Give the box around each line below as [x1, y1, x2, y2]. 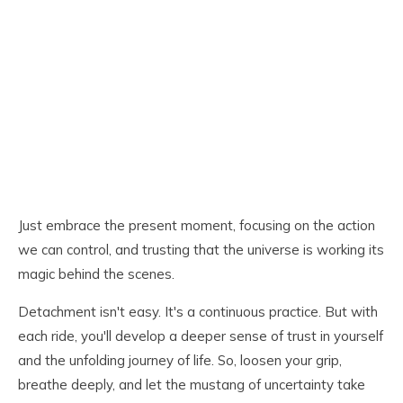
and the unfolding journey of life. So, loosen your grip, [18, 352, 342, 370]
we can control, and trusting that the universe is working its [18, 241, 384, 259]
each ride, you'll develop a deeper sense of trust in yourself [18, 327, 383, 345]
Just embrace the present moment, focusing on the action [18, 217, 375, 235]
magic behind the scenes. [18, 265, 175, 283]
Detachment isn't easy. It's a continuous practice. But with [18, 303, 378, 321]
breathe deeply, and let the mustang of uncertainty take [18, 376, 365, 394]
